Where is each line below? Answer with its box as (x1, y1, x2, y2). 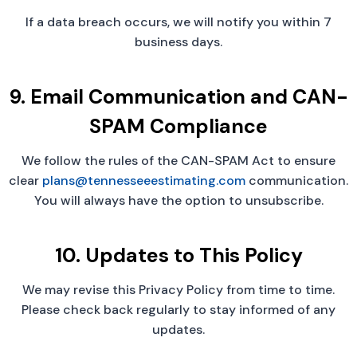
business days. (135, 33, 222, 51)
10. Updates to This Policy (54, 241, 303, 269)
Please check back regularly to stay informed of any (22, 301, 335, 319)
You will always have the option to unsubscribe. (33, 192, 324, 210)
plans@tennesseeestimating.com (42, 172, 245, 190)
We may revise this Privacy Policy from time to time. (22, 281, 335, 299)
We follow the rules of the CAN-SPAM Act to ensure (22, 152, 335, 170)
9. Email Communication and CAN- (9, 83, 348, 110)
